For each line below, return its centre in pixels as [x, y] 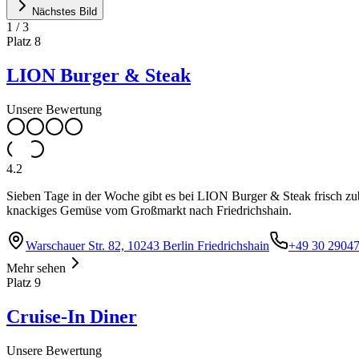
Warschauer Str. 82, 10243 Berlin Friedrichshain [147, 246]
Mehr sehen [36, 268]
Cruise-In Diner [72, 317]
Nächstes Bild [65, 12]
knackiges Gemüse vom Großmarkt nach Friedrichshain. [149, 211]
